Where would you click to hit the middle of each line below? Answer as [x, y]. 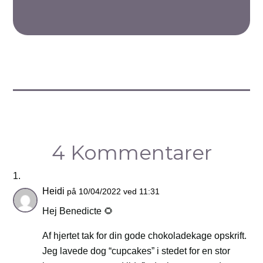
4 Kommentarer [131, 153]
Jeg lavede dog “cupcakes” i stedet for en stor [136, 251]
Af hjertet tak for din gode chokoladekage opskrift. [145, 236]
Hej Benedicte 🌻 [78, 211]
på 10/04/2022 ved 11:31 [114, 192]
